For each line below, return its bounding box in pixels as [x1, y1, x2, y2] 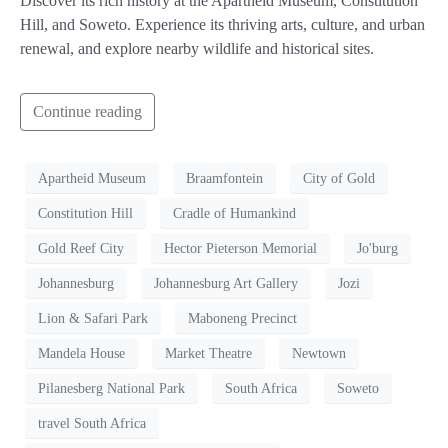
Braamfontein [186, 170, 263, 186]
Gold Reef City [38, 240, 124, 256]
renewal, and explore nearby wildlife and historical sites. [20, 40, 374, 58]
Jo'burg [357, 240, 398, 256]
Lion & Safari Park [38, 310, 148, 326]
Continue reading [33, 103, 142, 121]
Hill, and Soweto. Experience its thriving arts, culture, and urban [20, 16, 425, 34]
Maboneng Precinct [188, 310, 297, 326]
